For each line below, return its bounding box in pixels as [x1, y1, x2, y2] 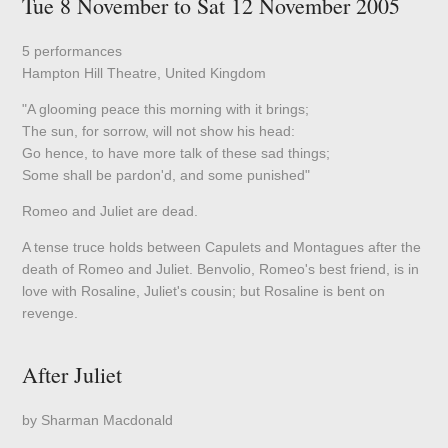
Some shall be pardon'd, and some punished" [22, 167, 311, 184]
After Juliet [22, 360, 123, 390]
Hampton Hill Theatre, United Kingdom [22, 65, 267, 82]
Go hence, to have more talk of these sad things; [22, 145, 331, 162]
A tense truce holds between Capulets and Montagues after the [22, 239, 422, 256]
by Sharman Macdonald [22, 412, 174, 429]
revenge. [22, 305, 79, 322]
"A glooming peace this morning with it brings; [22, 101, 310, 118]
